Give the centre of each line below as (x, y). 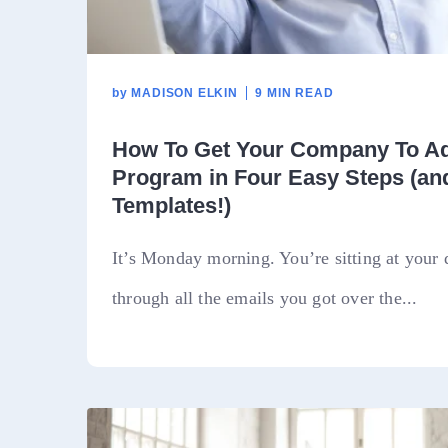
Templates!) (171, 205)
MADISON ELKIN (182, 93)
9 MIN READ (294, 93)
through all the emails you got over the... (265, 297)
